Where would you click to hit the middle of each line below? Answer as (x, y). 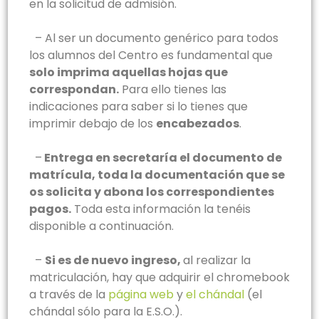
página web (141, 295)
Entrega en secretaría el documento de (163, 158)
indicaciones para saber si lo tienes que (138, 107)
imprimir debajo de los (93, 124)
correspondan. (74, 90)
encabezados (198, 124)
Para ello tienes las (173, 90)
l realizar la (220, 261)
